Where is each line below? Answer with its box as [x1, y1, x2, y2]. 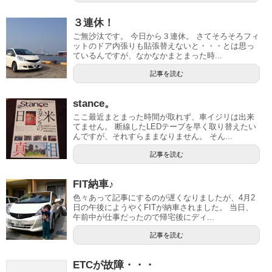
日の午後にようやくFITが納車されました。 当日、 [73, 203, 253, 212]
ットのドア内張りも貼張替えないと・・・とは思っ [73, 41, 254, 50]
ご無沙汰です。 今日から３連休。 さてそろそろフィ [73, 32, 259, 41]
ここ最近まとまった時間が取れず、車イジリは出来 [73, 112, 254, 121]
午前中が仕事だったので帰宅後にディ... [73, 212, 214, 222]
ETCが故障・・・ [73, 259, 155, 271]
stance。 [73, 98, 115, 109]
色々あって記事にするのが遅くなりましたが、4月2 [73, 193, 255, 202]
